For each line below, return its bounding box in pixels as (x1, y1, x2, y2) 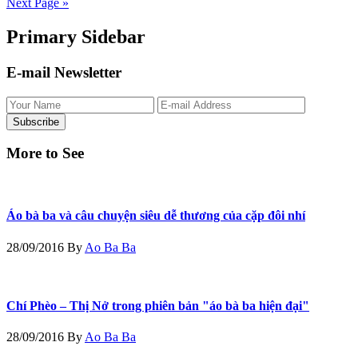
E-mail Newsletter (6, 63, 121, 81)
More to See (6, 145, 84, 162)
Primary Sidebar (6, 26, 145, 47)
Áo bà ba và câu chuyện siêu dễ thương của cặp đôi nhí (6, 209, 305, 223)
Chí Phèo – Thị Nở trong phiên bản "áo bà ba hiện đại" (6, 298, 309, 312)
